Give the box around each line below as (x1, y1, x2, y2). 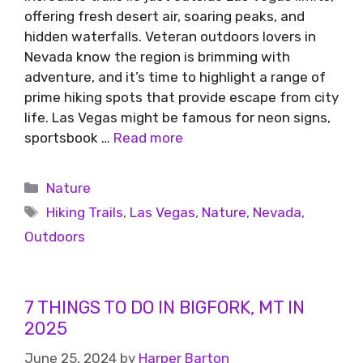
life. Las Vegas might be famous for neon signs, (24, 109, 331, 126)
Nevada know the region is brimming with (24, 48, 290, 65)
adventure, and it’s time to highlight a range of (24, 68, 326, 85)
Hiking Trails (46, 203, 124, 220)
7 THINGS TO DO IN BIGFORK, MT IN (24, 296, 305, 318)
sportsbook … (24, 129, 113, 146)
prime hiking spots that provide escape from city (24, 88, 339, 105)
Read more (113, 129, 183, 146)
